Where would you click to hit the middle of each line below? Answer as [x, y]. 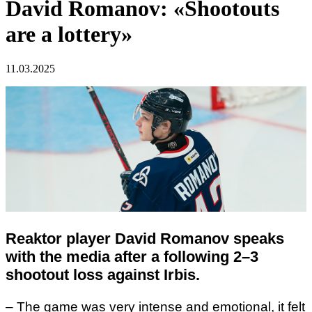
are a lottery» [69, 34]
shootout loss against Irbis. [103, 274]
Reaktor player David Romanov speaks [145, 238]
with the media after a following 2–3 [132, 256]
